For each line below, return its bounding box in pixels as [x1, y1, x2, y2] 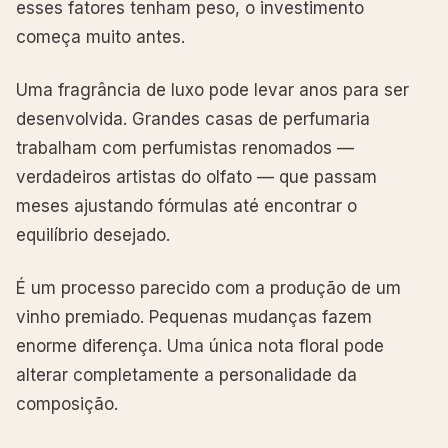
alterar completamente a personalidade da [16, 364, 357, 385]
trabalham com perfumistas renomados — [16, 137, 354, 158]
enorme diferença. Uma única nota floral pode [16, 335, 384, 356]
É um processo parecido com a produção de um [16, 277, 401, 298]
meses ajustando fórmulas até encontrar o [16, 195, 357, 216]
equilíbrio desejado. [16, 224, 170, 245]
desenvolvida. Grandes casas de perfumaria [16, 108, 370, 129]
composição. [16, 393, 118, 414]
